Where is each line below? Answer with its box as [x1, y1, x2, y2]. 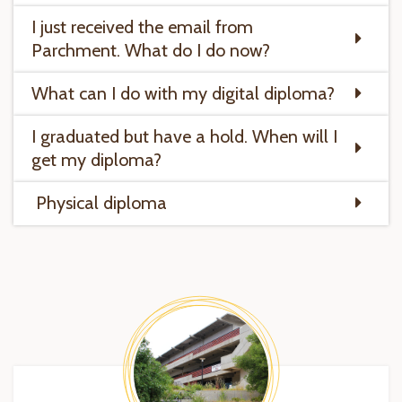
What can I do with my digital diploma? [31, 83, 335, 104]
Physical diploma [31, 192, 167, 214]
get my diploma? [31, 149, 162, 170]
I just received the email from [31, 16, 253, 38]
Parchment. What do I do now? [31, 39, 270, 61]
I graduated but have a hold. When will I [31, 126, 337, 147]
